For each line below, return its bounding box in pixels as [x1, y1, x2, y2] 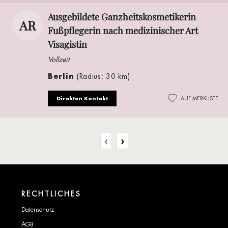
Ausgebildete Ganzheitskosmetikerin [48, 10, 196, 23]
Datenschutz [21, 205, 54, 214]
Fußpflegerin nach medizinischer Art [48, 24, 198, 37]
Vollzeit [48, 54, 69, 64]
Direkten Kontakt [56, 95, 108, 102]
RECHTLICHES [21, 189, 81, 198]
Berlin [48, 71, 77, 81]
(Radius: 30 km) [76, 71, 130, 81]
